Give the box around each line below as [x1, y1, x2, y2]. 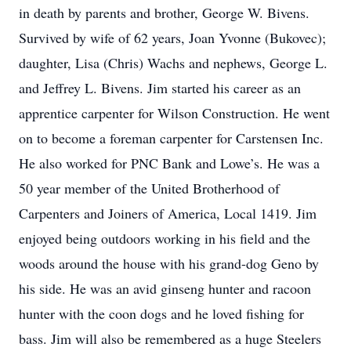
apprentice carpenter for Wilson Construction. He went [19, 103, 330, 122]
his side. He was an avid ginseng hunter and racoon [19, 279, 311, 298]
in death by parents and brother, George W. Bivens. [19, 3, 309, 22]
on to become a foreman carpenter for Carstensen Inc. [19, 128, 324, 147]
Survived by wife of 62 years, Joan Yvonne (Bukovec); [19, 28, 326, 47]
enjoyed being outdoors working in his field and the [19, 229, 310, 248]
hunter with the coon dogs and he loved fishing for [19, 304, 304, 323]
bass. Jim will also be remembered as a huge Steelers [19, 329, 321, 348]
